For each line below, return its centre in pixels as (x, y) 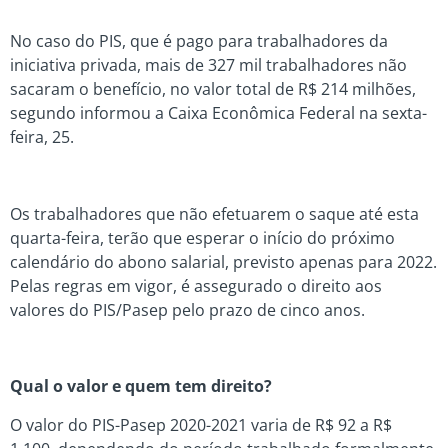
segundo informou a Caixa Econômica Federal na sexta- (218, 112)
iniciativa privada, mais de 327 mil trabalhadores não (208, 64)
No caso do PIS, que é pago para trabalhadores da (199, 40)
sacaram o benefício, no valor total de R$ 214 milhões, (213, 88)
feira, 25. (42, 136)
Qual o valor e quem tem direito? (141, 386)
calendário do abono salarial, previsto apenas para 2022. (223, 261)
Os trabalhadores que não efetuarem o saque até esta (214, 213)
